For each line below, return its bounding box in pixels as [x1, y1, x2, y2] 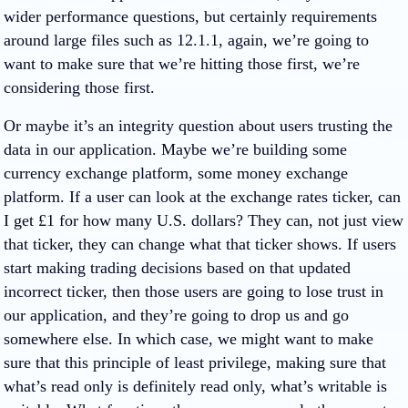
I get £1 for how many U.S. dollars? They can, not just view [4, 211, 403, 229]
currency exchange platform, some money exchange [4, 164, 348, 182]
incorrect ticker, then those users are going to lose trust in [4, 282, 383, 301]
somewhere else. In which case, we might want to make [4, 330, 373, 348]
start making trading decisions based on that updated [4, 259, 351, 277]
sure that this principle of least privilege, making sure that [4, 353, 386, 372]
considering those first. [4, 78, 155, 97]
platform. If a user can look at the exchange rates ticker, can [4, 188, 401, 206]
